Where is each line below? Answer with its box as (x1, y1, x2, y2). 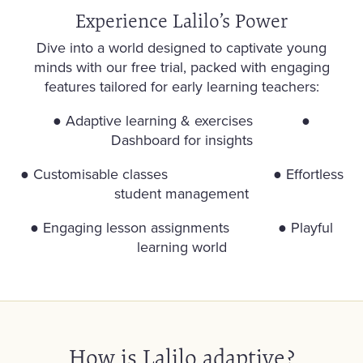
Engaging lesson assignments (43, 217, 278, 238)
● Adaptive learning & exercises (53, 110, 301, 131)
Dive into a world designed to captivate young (36, 37, 327, 58)
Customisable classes (32, 164, 273, 185)
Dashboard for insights (110, 130, 253, 151)
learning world (136, 237, 227, 258)
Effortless (285, 164, 344, 185)
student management (114, 183, 249, 204)
